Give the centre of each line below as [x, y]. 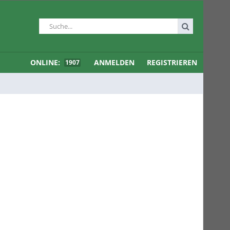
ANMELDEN [114, 62]
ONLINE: [46, 62]
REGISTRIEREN [172, 62]
